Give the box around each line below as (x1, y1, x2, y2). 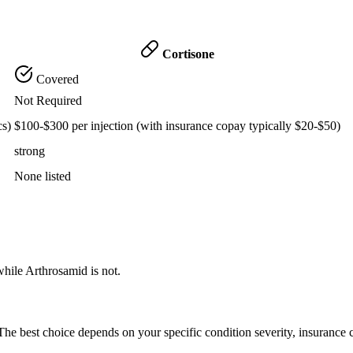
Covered (33, 72, 79, 86)
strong (14, 143, 45, 158)
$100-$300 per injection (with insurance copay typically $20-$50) (14, 118, 340, 132)
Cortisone (159, 46, 214, 61)
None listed (14, 169, 71, 183)
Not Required (14, 93, 82, 107)
